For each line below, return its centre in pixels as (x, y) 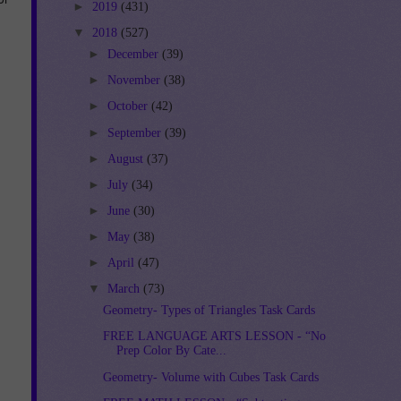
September (136, 132)
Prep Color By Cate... (172, 351)
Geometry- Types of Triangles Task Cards (209, 311)
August (127, 158)
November (135, 81)
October (129, 107)
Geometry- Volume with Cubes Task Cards (211, 377)
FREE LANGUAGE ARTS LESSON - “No (215, 337)
